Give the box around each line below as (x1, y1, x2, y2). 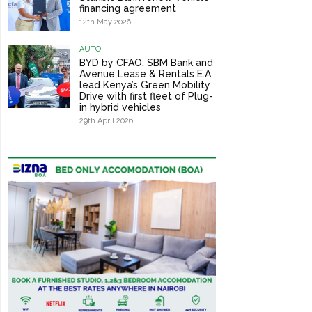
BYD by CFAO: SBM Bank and (79, 57, 213, 69)
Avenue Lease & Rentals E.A (79, 68, 211, 80)
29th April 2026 (79, 116, 133, 126)
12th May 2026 (79, 17, 131, 27)
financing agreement (79, 3, 176, 15)
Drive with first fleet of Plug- (79, 91, 213, 102)
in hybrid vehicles (79, 102, 161, 114)
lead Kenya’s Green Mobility (79, 79, 210, 91)
